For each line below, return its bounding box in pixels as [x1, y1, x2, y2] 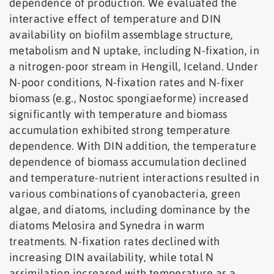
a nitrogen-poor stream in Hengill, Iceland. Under [9, 60, 259, 73]
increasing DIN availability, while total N [9, 251, 214, 264]
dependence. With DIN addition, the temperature [9, 139, 257, 153]
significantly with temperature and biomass [9, 108, 228, 121]
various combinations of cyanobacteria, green [9, 187, 241, 201]
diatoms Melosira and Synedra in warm [9, 219, 205, 232]
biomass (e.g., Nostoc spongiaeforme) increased [9, 92, 249, 105]
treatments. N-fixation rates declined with [9, 235, 220, 248]
